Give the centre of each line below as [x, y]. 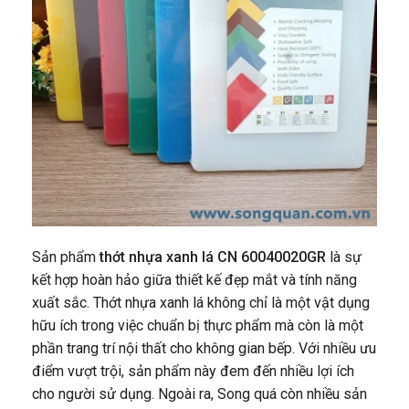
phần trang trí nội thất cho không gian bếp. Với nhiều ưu [204, 348]
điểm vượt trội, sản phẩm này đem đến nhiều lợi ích [193, 371]
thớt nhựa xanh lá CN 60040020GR [211, 257]
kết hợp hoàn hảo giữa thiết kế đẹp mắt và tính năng [194, 279]
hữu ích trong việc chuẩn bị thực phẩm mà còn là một [198, 325]
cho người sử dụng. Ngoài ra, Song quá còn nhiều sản [199, 393]
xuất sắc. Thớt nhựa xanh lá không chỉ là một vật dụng [201, 302]
